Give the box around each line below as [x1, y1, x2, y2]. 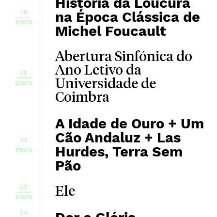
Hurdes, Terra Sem [55, 143, 183, 160]
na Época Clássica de [55, 9, 200, 25]
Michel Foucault [55, 23, 166, 39]
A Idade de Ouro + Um [55, 115, 204, 132]
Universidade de [55, 77, 156, 91]
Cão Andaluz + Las [55, 129, 181, 146]
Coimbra [55, 91, 109, 105]
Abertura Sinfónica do [55, 50, 192, 64]
